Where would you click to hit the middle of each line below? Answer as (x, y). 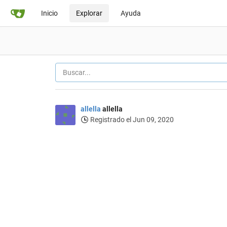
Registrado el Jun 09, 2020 (131, 120)
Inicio (49, 13)
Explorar (89, 13)
